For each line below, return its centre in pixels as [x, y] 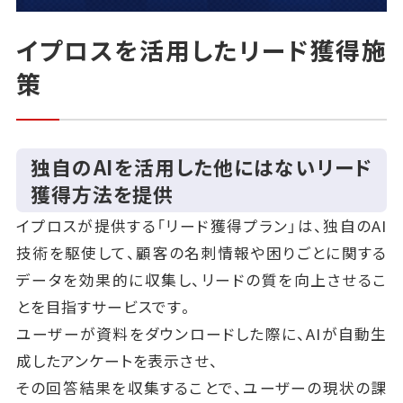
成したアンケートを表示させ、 [117, 360]
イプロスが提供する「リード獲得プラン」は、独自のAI [201, 225]
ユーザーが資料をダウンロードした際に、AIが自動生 [201, 333]
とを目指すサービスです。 [105, 306]
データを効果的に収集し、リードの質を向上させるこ [201, 279]
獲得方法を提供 [103, 193]
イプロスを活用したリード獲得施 [201, 49]
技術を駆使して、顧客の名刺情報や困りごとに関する [201, 252]
